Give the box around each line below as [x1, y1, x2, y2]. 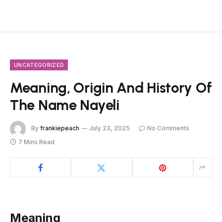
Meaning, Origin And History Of [10, 79, 212, 97]
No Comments [147, 124, 189, 132]
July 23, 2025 [89, 124, 130, 132]
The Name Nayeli [10, 96, 119, 114]
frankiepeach [40, 124, 79, 132]
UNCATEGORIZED [14, 61, 64, 69]
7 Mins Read [18, 138, 55, 146]
